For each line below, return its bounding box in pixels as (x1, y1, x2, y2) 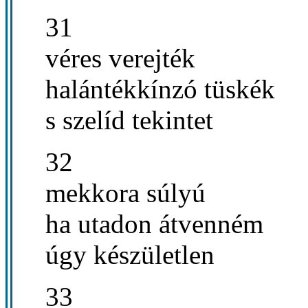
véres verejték (45, 43, 195, 73)
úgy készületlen (45, 239, 214, 269)
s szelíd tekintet (45, 104, 213, 135)
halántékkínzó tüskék (45, 74, 275, 104)
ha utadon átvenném (45, 208, 263, 239)
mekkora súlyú (45, 177, 206, 208)
